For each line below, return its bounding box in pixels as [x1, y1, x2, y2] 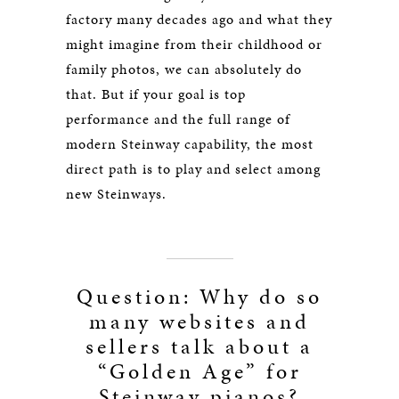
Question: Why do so [77, 281, 322, 312]
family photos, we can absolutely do [66, 59, 302, 79]
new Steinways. [66, 183, 167, 204]
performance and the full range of [66, 109, 290, 129]
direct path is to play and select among [66, 159, 321, 179]
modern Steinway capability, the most [66, 134, 313, 154]
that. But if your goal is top [66, 84, 246, 104]
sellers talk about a [85, 331, 313, 362]
